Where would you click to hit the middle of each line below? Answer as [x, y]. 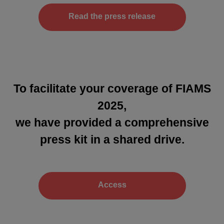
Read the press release [112, 16]
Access [112, 185]
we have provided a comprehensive [112, 123]
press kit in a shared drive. [112, 140]
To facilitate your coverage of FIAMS [112, 89]
